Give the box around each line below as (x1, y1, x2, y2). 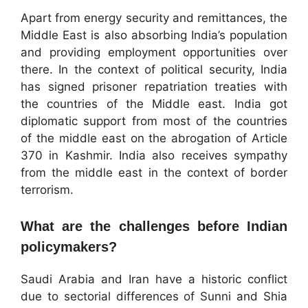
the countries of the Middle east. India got (21, 96, 287, 111)
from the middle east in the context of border (21, 165, 287, 179)
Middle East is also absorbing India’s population (21, 27, 287, 42)
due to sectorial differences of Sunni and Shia (21, 289, 287, 304)
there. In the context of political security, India (21, 62, 287, 76)
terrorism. (21, 182, 74, 197)
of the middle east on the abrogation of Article (21, 131, 287, 145)
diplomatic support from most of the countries (21, 113, 287, 128)
